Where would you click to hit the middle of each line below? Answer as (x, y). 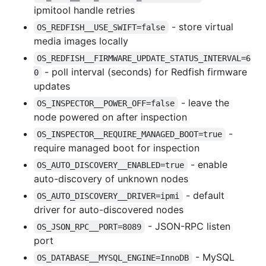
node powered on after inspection (110, 117)
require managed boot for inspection (117, 148)
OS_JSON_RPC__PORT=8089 (89, 227)
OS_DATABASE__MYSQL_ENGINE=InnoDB (113, 257)
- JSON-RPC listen (189, 226)
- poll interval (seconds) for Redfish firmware (146, 72)
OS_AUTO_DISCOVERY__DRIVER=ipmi (108, 196)
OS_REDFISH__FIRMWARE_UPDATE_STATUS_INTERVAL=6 (144, 58)
